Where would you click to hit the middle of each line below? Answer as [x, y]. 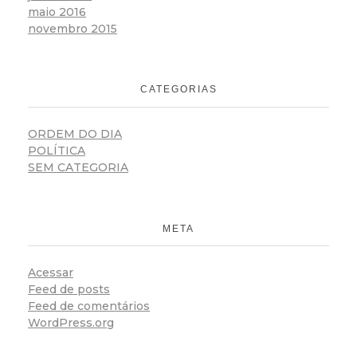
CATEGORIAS [178, 90]
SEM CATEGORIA [78, 167]
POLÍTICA [57, 150]
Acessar [51, 272]
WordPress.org [71, 322]
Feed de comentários [89, 306]
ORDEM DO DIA [75, 133]
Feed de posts [69, 289]
